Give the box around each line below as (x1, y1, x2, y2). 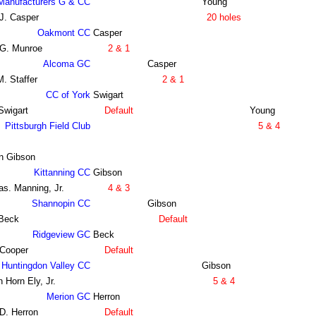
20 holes (207, 12, 241, 23)
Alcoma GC (42, 59, 90, 70)
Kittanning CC (33, 167, 90, 178)
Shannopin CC (31, 198, 90, 209)
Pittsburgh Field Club (4, 121, 90, 132)
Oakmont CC (37, 28, 90, 39)
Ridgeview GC (32, 229, 90, 241)
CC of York (45, 90, 90, 101)
